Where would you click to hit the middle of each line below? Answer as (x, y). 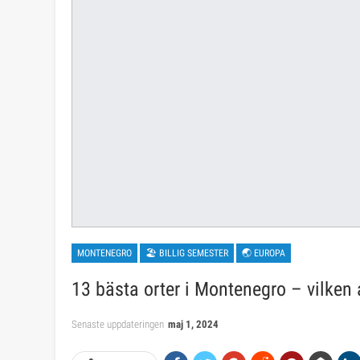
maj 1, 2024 (193, 325)
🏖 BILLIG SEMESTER (187, 254)
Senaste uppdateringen (119, 325)
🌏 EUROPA (264, 254)
